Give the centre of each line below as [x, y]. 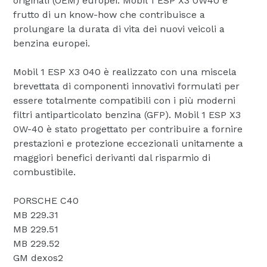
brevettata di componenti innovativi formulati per [126, 86]
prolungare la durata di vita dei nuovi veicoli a [119, 29]
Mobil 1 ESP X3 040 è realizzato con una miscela [125, 72]
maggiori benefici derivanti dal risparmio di [112, 158]
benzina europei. [52, 44]
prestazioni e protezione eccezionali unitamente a [128, 144]
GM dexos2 [38, 258]
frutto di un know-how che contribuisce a [109, 15]
